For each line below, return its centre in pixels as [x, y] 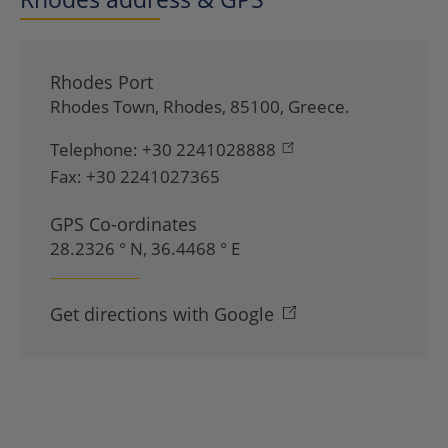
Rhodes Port [101, 82]
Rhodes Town [102, 106]
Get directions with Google [162, 314]
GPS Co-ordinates [123, 224]
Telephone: [94, 149]
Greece [316, 106]
